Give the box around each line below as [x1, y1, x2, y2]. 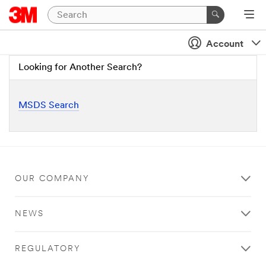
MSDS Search [18, 101, 79, 110]
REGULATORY [15, 245, 81, 254]
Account [204, 40, 246, 49]
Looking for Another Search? [18, 63, 142, 72]
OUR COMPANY [15, 175, 90, 183]
